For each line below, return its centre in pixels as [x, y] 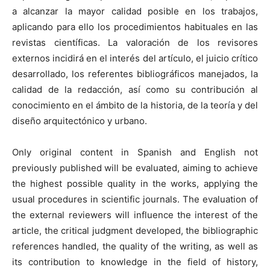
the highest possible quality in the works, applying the [135, 183]
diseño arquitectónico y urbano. [80, 121]
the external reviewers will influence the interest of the [135, 215]
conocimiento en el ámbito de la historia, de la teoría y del [135, 105]
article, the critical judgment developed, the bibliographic [135, 230]
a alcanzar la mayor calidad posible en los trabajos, [135, 11]
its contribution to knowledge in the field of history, [135, 262]
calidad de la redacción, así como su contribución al [135, 89]
